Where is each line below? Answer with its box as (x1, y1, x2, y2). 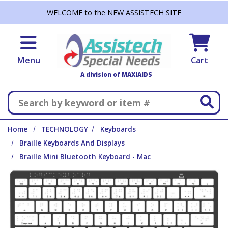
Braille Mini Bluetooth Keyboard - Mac (19, 152, 151, 162)
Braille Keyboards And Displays (19, 138, 125, 148)
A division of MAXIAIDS (80, 70, 152, 79)
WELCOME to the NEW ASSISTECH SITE (47, 8, 181, 17)
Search (113, 91, 144, 103)
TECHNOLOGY (41, 125, 89, 134)
